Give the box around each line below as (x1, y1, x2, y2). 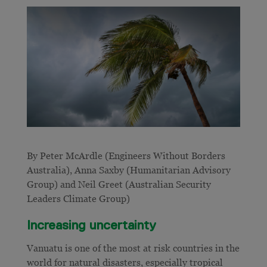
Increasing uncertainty (26, 217, 156, 232)
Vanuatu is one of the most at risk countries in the (26, 242, 240, 253)
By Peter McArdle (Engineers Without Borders (26, 150, 225, 161)
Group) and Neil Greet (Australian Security (26, 178, 211, 190)
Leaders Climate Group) (26, 193, 130, 204)
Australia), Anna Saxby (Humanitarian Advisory (26, 164, 231, 175)
